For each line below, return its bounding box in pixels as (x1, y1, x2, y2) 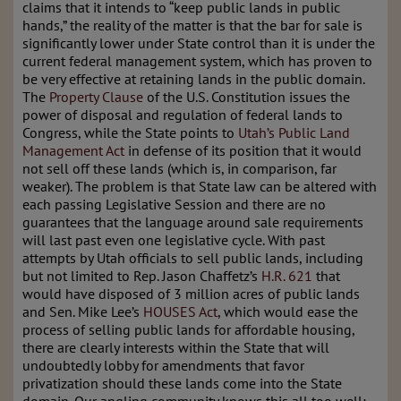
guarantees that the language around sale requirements (22, 213, 363, 231)
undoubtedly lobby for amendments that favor (22, 356, 304, 374)
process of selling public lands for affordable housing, (22, 320, 354, 338)
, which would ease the (218, 303, 358, 320)
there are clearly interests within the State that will (22, 338, 329, 356)
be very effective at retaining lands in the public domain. (22, 70, 364, 88)
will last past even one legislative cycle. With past (22, 231, 325, 249)
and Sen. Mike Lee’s (22, 303, 143, 320)
